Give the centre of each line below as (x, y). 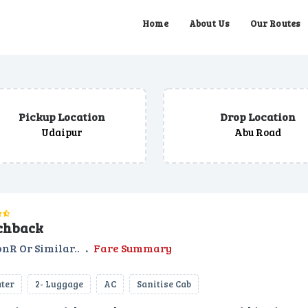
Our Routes (276, 23)
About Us (209, 23)
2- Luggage (59, 284)
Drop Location (257, 117)
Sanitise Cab (164, 284)
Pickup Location (62, 117)
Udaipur (62, 132)
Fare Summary (133, 248)
